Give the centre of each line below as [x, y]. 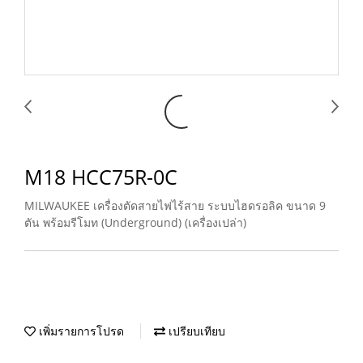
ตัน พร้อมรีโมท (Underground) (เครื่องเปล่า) [135, 222]
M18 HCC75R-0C [101, 177]
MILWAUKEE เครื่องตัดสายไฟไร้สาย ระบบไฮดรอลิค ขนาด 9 [175, 205]
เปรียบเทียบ [195, 331]
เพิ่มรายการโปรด [80, 331]
